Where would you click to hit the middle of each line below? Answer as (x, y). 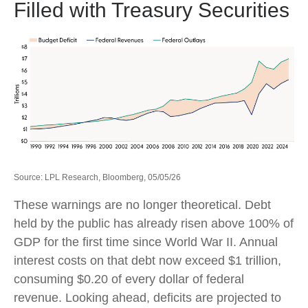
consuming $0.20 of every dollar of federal (129, 279)
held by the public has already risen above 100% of (154, 223)
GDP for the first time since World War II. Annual (146, 242)
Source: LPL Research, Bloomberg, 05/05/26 (97, 177)
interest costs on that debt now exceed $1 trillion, (147, 260)
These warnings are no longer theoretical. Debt (142, 205)
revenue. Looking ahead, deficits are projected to (147, 297)
